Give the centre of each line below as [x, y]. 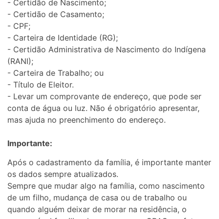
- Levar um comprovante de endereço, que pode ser [104, 96]
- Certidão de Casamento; [56, 14]
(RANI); [20, 61]
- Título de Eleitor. [41, 84]
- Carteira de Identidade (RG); [63, 37]
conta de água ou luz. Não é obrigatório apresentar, [103, 108]
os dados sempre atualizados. [63, 174]
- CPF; [19, 26]
